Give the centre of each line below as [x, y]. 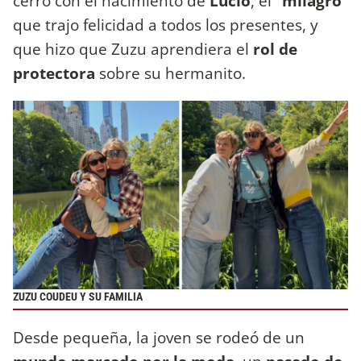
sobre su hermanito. [172, 73]
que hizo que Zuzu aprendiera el [133, 48]
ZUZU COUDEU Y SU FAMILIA [78, 297]
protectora [54, 73]
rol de [275, 48]
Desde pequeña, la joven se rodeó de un [159, 337]
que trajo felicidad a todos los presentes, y [166, 24]
